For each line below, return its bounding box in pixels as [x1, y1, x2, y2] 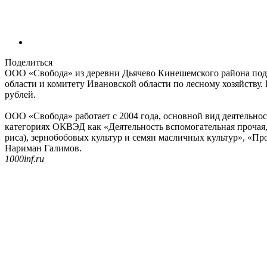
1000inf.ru [5, 153, 44, 164]
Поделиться [5, 57, 52, 67]
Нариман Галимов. [5, 142, 82, 153]
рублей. [5, 89, 36, 100]
